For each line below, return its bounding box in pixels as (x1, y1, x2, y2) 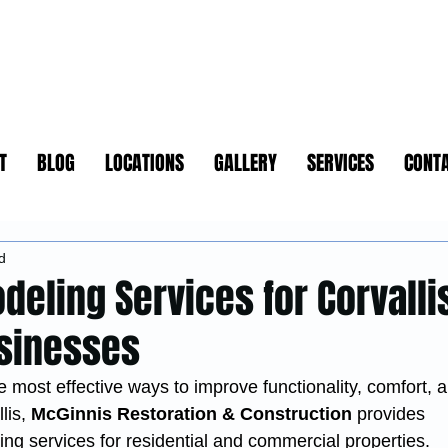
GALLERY (213, 148, 277, 178)
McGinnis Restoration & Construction (31, 404, 352, 424)
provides (352, 404, 430, 424)
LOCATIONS (104, 148, 184, 178)
